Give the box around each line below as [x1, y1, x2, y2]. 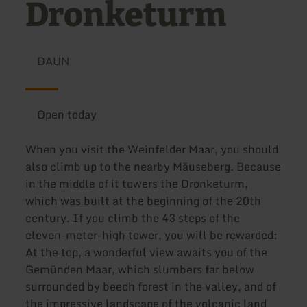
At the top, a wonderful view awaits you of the [25, 243, 268, 262]
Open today [36, 106, 97, 123]
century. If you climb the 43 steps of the [25, 209, 241, 228]
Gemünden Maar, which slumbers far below [25, 260, 255, 279]
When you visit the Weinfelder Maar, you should [25, 140, 279, 159]
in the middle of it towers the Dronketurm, [25, 175, 249, 193]
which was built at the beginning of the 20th [25, 192, 262, 210]
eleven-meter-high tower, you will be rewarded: [25, 226, 278, 245]
